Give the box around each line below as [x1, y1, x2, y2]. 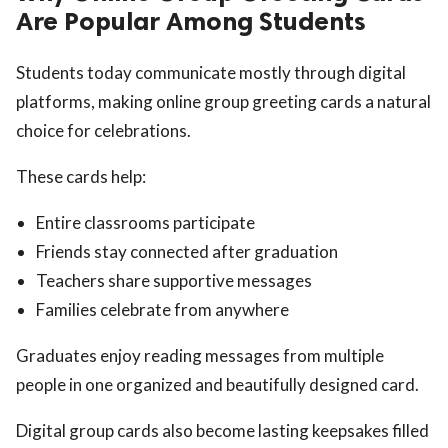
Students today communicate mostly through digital [16, 61, 406, 83]
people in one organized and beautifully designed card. [16, 373, 419, 395]
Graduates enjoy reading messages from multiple [16, 344, 384, 366]
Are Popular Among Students [16, 5, 366, 37]
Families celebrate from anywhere [36, 298, 289, 320]
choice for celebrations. [16, 119, 191, 141]
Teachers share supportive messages [36, 269, 312, 291]
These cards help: [16, 165, 146, 187]
